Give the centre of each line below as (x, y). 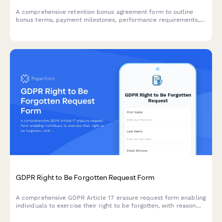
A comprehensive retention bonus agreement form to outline (105, 12)
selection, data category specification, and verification (96, 214)
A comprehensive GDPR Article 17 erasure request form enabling (111, 198)
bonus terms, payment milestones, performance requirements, (108, 20)
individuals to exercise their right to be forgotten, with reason (106, 206)
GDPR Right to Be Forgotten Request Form (85, 177)
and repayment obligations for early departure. (85, 28)
